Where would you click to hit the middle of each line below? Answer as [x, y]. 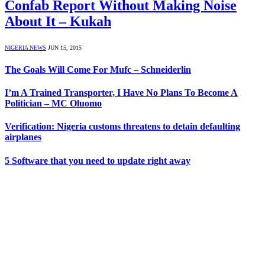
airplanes [23, 137]
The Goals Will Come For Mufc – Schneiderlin [98, 69]
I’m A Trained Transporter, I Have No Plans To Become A [121, 93]
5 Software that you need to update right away [98, 160]
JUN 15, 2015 [65, 47]
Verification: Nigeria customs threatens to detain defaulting [122, 127]
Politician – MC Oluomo [53, 104]
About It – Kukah [58, 21]
